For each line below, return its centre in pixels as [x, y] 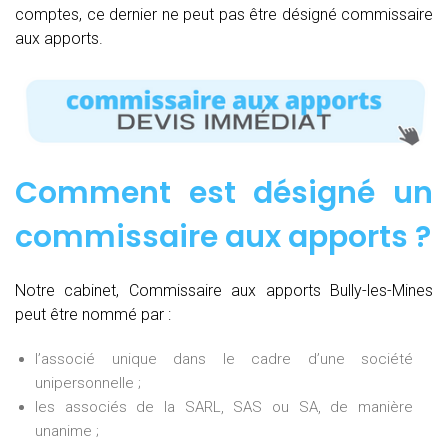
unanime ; [67, 431]
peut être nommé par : [93, 315]
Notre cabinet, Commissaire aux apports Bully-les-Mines [224, 291]
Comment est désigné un [224, 193]
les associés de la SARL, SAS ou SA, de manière [224, 407]
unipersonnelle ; [88, 383]
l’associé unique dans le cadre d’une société [224, 359]
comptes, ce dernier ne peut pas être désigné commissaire [224, 14]
